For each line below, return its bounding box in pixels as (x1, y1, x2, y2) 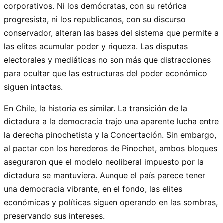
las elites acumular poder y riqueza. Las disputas (4, 41, 188, 51)
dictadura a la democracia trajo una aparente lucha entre (4, 116, 219, 126)
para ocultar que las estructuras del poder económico (4, 68, 207, 78)
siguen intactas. (4, 81, 63, 92)
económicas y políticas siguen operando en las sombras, (4, 197, 218, 207)
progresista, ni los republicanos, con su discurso (4, 14, 186, 24)
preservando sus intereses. (4, 210, 105, 221)
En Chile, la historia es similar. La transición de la (4, 103, 187, 113)
